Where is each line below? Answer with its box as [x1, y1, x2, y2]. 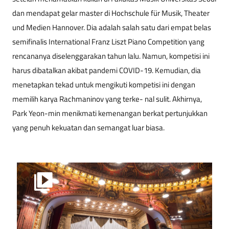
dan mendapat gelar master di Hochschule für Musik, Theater [12, 7, 210, 19]
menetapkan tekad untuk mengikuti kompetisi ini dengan [12, 78, 195, 90]
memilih [12, 93, 40, 105]
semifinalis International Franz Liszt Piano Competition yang [12, 35, 204, 48]
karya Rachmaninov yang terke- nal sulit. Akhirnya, [40, 93, 202, 105]
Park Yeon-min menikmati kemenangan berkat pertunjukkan [12, 107, 208, 119]
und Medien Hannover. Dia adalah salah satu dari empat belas [12, 21, 211, 33]
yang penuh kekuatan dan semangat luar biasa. [12, 121, 165, 133]
